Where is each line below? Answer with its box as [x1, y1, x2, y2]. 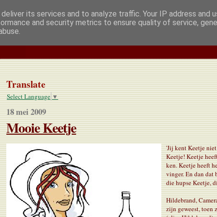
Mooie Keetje [6, 117, 77, 137]
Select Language [7, 92, 51, 101]
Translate [6, 77, 46, 91]
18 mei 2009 [6, 105, 46, 118]
